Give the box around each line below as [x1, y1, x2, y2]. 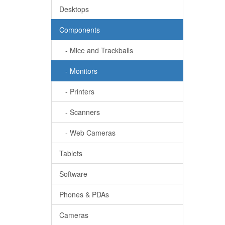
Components [59, 25, 100, 35]
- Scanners [59, 107, 100, 117]
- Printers [59, 86, 94, 96]
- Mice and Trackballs [59, 45, 133, 55]
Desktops [59, 4, 89, 14]
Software [59, 169, 87, 179]
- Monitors [59, 66, 97, 76]
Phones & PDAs [59, 189, 109, 199]
